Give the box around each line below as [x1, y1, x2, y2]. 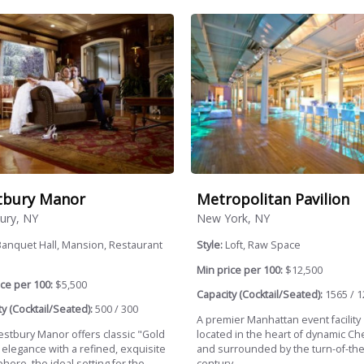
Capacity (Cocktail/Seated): [196, 288, 323, 302]
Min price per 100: [196, 262, 283, 277]
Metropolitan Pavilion [196, 188, 349, 209]
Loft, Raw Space [224, 238, 301, 253]
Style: [196, 238, 225, 253]
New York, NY [196, 210, 270, 227]
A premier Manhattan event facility [196, 313, 361, 327]
